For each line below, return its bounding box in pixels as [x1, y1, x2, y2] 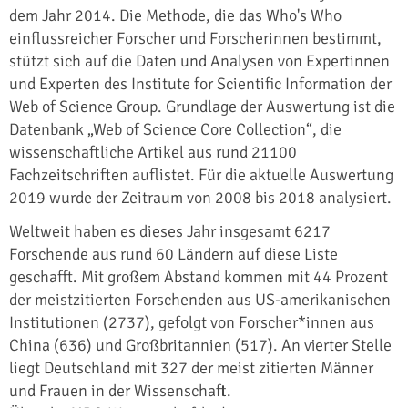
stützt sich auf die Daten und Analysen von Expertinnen [9, 50, 390, 71]
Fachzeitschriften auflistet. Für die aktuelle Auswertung [9, 164, 393, 185]
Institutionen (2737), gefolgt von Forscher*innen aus [9, 311, 374, 332]
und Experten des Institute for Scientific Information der [9, 73, 392, 94]
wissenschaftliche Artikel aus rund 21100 [9, 141, 297, 162]
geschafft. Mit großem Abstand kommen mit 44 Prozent [9, 266, 388, 287]
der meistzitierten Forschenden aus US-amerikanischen [9, 289, 391, 310]
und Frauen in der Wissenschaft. [9, 380, 231, 401]
